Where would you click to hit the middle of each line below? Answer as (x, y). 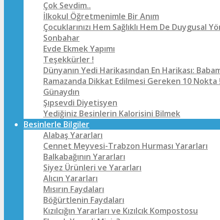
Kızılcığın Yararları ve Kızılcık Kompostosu (121, 211)
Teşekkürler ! (69, 59)
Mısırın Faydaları (74, 189)
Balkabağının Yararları (84, 157)
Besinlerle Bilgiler (56, 124)
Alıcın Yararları (70, 178)
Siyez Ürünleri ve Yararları (92, 167)
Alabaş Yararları (73, 135)
